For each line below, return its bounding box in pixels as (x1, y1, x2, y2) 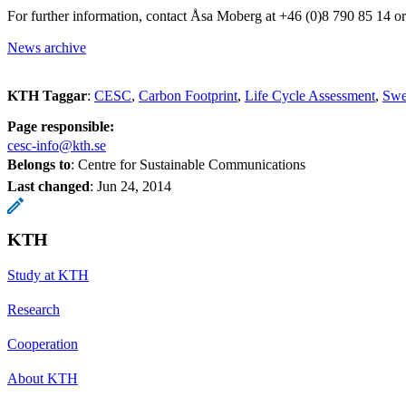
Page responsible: (7, 119, 114, 135)
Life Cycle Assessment (245, 88, 375, 104)
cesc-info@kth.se (7, 138, 106, 154)
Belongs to (7, 157, 71, 173)
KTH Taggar (7, 88, 87, 104)
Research (7, 302, 60, 318)
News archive (7, 40, 86, 56)
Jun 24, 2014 (97, 179, 171, 195)
